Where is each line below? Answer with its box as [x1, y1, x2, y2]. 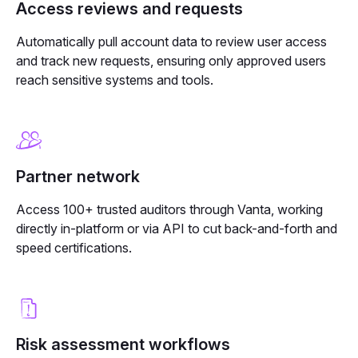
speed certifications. [16, 239, 132, 256]
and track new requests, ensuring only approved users [16, 52, 326, 69]
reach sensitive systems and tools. [16, 71, 213, 88]
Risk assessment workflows [16, 334, 230, 354]
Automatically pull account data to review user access [16, 33, 327, 50]
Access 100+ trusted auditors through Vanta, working [16, 201, 323, 217]
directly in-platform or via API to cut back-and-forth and [16, 220, 337, 237]
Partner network [16, 166, 140, 186]
